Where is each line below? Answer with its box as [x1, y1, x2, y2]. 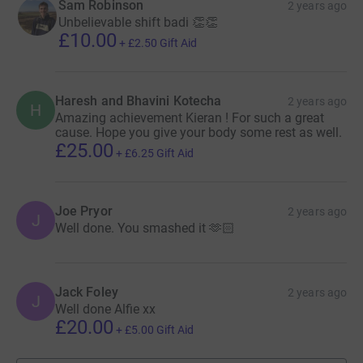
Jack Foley [55, 284, 118, 300]
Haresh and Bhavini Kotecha [55, 92, 222, 109]
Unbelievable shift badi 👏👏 [58, 14, 218, 30]
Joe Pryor [55, 203, 113, 219]
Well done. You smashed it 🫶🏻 [55, 220, 235, 236]
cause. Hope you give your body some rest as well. [55, 124, 342, 140]
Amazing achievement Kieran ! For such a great [55, 109, 324, 126]
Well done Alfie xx [55, 301, 156, 317]
